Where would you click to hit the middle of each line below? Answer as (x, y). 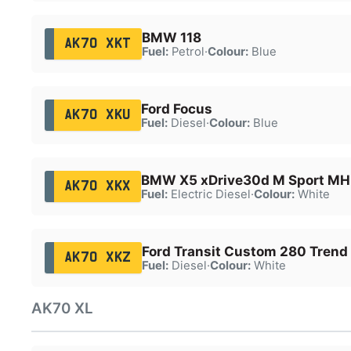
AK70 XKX (97, 186)
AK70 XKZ (98, 257)
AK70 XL (62, 308)
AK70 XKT (98, 43)
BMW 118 (171, 37)
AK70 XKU (97, 115)
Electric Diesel (209, 194)
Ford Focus (176, 109)
